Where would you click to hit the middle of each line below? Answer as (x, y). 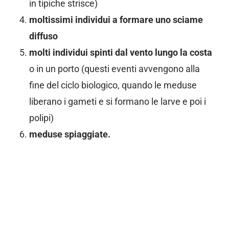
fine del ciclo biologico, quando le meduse (113, 85)
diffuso (43, 36)
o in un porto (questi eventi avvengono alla (114, 69)
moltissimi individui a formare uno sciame (116, 20)
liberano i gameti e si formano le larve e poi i (117, 101)
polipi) (41, 118)
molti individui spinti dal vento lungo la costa (120, 52)
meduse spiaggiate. (70, 134)
